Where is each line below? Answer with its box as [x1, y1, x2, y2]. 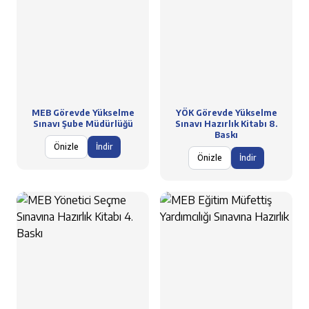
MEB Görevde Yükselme [31, 108, 134, 118]
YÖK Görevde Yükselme [175, 108, 277, 118]
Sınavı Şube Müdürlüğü [32, 119, 133, 129]
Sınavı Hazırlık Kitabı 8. [175, 119, 277, 129]
